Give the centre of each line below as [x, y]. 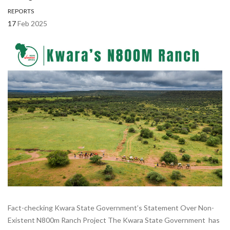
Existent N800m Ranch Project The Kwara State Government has [114, 220]
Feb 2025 [32, 23]
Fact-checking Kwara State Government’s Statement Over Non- [111, 207]
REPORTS [21, 11]
